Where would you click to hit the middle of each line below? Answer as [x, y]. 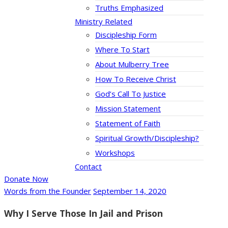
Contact [88, 167]
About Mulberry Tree [132, 64]
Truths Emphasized [129, 8]
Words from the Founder [48, 191]
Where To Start [122, 50]
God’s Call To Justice [131, 94]
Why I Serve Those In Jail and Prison [83, 213]
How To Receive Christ [136, 79]
